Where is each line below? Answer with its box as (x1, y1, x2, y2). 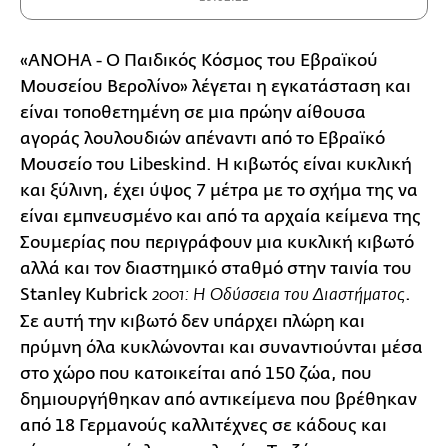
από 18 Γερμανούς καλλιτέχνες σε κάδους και (20, 415, 387, 435)
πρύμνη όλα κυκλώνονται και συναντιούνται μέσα (20, 337, 423, 357)
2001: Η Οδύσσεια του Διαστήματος (152, 286, 405, 304)
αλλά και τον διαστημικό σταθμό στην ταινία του (20, 258, 412, 278)
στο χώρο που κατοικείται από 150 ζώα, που (20, 363, 372, 383)
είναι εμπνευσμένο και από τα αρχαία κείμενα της (20, 206, 421, 226)
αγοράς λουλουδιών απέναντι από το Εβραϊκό (20, 128, 385, 148)
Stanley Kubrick (20, 284, 152, 304)
